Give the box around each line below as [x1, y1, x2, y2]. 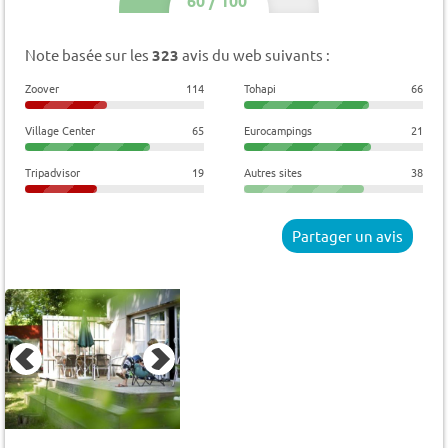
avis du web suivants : [179, 45, 330, 65]
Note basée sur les [25, 45, 152, 65]
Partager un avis [292, 226, 403, 246]
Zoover [25, 80, 59, 97]
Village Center [25, 122, 95, 139]
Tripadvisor [25, 164, 80, 181]
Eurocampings [243, 122, 312, 139]
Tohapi [243, 80, 276, 97]
